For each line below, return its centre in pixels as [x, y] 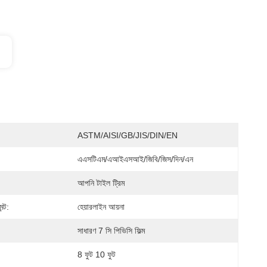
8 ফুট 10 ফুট [97, 254]
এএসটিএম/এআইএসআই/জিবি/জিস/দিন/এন [135, 159]
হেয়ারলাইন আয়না [101, 207]
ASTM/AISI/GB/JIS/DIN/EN [128, 135]
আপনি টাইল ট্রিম [101, 183]
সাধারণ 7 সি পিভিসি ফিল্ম [111, 231]
